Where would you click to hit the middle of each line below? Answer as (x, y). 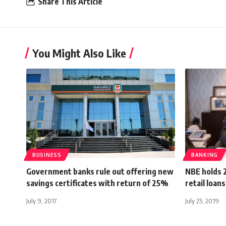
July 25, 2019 (202, 201)
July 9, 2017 (41, 201)
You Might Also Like (79, 53)
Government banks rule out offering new (100, 171)
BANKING (205, 155)
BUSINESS (47, 155)
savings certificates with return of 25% (97, 183)
